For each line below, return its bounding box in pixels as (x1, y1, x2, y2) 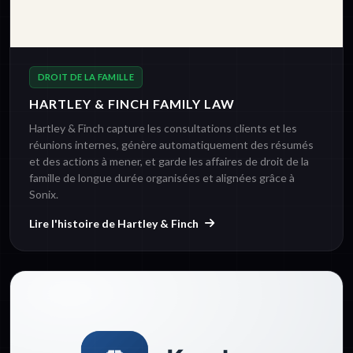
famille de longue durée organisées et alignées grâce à (29, 170, 295, 184)
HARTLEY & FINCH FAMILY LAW (29, 95, 235, 111)
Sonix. (29, 187, 58, 201)
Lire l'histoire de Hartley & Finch (29, 216, 199, 230)
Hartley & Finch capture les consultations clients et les (29, 121, 297, 135)
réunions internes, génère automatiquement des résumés (29, 137, 314, 151)
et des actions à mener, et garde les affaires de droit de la (29, 154, 309, 168)
